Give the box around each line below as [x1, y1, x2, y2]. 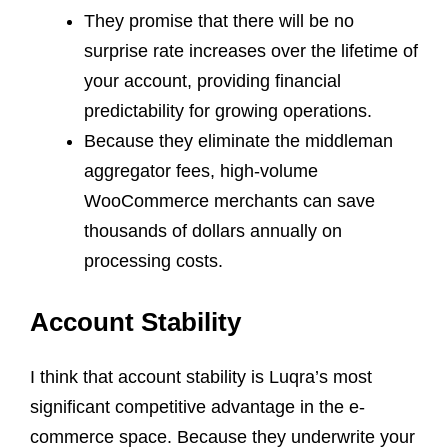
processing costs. [84, 250, 223, 271]
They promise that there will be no [84, 10, 354, 31]
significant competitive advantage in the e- [30, 396, 365, 417]
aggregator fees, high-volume [84, 160, 318, 181]
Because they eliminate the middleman [84, 130, 393, 151]
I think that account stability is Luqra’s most [30, 366, 372, 387]
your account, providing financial [84, 70, 341, 91]
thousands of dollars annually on [84, 220, 342, 241]
